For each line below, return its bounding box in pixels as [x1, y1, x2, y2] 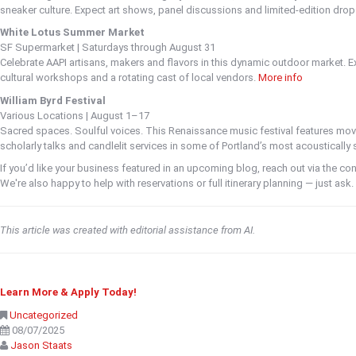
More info [258, 72, 303, 83]
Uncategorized [10, 308, 78, 321]
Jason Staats [10, 339, 72, 351]
